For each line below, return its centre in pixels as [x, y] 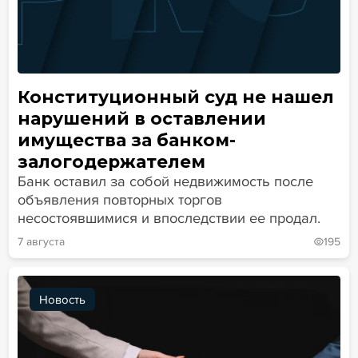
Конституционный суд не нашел [175, 97]
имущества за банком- [126, 140]
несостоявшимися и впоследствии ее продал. [169, 219]
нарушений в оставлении [141, 119]
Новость [62, 299]
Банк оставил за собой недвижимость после [165, 182]
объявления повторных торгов [119, 200]
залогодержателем [111, 162]
